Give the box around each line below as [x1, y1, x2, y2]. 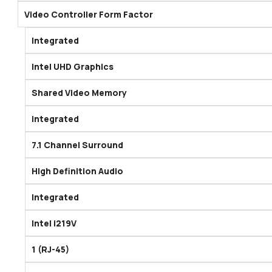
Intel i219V [32, 217, 76, 229]
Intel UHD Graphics [32, 61, 114, 73]
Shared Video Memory [32, 87, 127, 99]
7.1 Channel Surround [32, 139, 123, 151]
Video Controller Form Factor [24, 8, 153, 21]
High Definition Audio [32, 165, 123, 177]
